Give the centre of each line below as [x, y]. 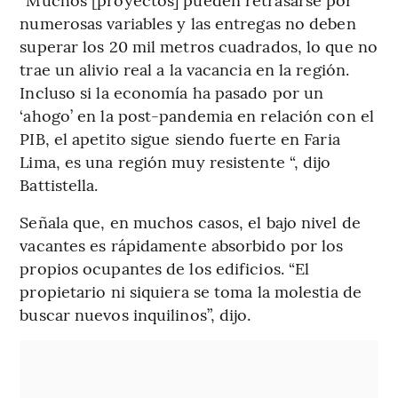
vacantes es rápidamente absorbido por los [182, 244]
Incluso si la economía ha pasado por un [172, 92]
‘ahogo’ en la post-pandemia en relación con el [197, 115]
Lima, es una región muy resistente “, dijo [175, 161]
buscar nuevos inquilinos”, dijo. [135, 314]
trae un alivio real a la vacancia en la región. [185, 68]
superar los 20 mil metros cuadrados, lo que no [199, 45]
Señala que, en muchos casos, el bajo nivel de [190, 221]
